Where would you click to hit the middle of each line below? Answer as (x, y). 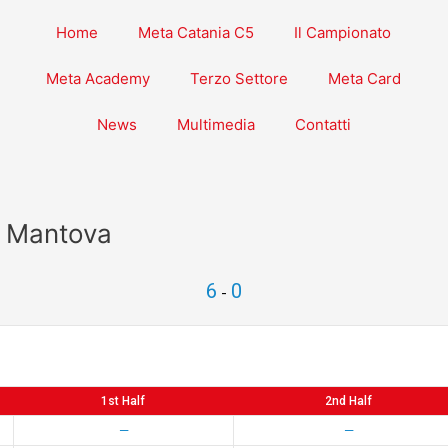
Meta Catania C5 (196, 32)
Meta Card (365, 78)
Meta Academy (98, 78)
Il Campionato (343, 32)
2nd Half (348, 401)
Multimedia (215, 124)
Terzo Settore (239, 78)
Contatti (322, 124)
